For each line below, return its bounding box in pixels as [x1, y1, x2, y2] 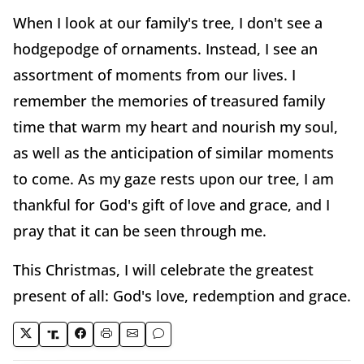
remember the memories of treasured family [13, 91, 325, 111]
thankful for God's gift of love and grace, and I [13, 195, 330, 215]
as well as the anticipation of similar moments [13, 143, 334, 163]
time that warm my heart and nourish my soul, [13, 117, 338, 137]
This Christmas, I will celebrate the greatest [13, 260, 314, 280]
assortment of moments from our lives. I [13, 65, 296, 85]
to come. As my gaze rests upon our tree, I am [13, 169, 334, 189]
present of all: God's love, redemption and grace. [13, 286, 351, 306]
